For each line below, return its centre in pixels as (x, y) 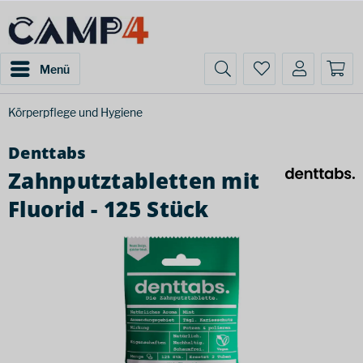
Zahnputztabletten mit (134, 181)
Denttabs (47, 153)
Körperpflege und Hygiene (75, 112)
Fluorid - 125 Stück (109, 209)
